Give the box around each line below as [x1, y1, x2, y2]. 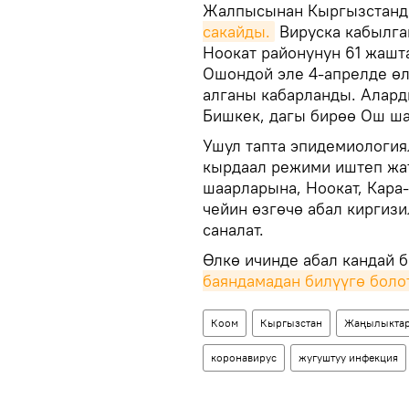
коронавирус [211, 351, 277, 364]
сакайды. [203, 21, 270, 42]
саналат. [203, 219, 264, 240]
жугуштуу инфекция [299, 351, 398, 364]
